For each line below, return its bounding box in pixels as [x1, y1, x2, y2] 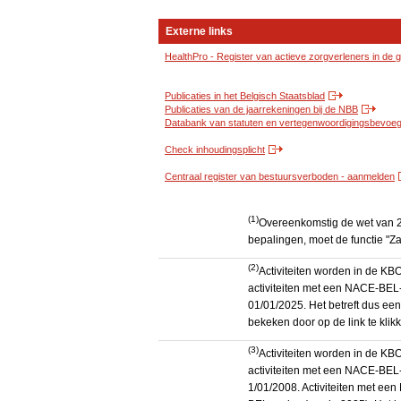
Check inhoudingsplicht [165, 144, 265, 156]
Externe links [166, 25, 233, 38]
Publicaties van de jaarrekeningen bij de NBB [165, 104, 358, 115]
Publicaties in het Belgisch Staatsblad [165, 90, 325, 102]
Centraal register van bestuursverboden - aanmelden [165, 171, 395, 183]
